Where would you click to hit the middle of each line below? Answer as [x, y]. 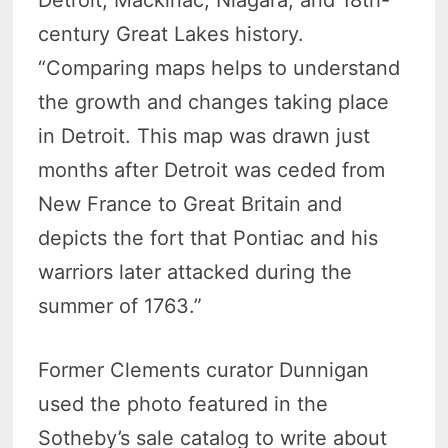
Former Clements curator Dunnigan [204, 370]
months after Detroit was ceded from [212, 170]
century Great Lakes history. [171, 34]
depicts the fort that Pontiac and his [208, 238]
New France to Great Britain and [190, 204]
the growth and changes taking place [214, 102]
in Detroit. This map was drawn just [204, 136]
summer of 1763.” [120, 306]
